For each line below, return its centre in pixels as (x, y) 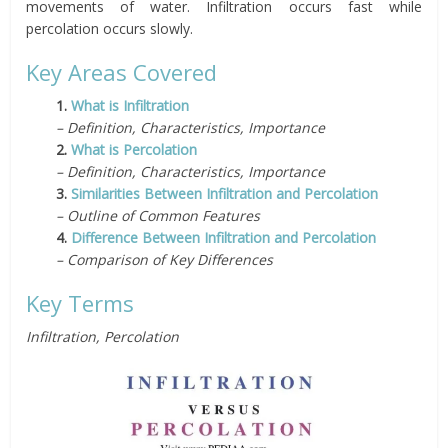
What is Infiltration (130, 105)
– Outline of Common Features (158, 215)
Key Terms (80, 303)
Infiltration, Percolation (103, 336)
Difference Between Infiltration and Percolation (224, 237)
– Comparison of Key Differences (165, 259)
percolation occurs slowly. (110, 28)
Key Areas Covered (122, 72)
